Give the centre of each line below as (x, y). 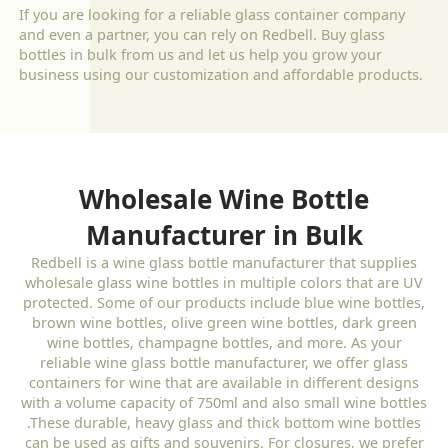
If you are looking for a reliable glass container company (212, 14)
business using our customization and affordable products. (221, 74)
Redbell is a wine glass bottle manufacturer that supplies (224, 262)
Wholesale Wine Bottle (224, 198)
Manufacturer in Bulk (224, 234)
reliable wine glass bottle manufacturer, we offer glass (224, 362)
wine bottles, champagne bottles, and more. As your (224, 342)
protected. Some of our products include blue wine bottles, (224, 302)
